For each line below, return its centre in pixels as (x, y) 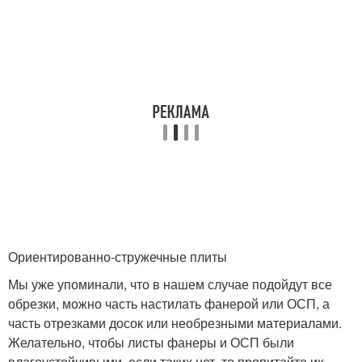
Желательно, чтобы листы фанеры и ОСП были (151, 343)
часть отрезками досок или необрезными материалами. (175, 323)
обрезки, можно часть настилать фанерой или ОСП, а (169, 304)
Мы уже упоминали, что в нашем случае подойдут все (170, 284)
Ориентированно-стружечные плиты (118, 257)
